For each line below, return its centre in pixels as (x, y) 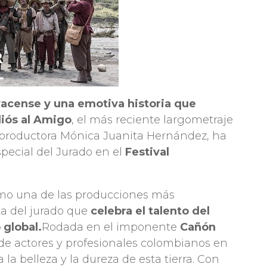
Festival (148, 152)
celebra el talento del (150, 211)
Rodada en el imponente (110, 227)
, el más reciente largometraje (153, 119)
